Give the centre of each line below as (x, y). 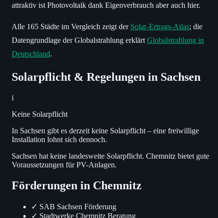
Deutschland (31, 54)
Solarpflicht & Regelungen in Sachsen (106, 77)
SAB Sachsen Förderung (78, 206)
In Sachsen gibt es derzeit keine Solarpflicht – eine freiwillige (105, 130)
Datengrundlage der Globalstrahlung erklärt (79, 40)
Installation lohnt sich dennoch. (59, 139)
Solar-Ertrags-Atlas (160, 27)
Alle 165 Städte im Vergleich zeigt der (71, 27)
